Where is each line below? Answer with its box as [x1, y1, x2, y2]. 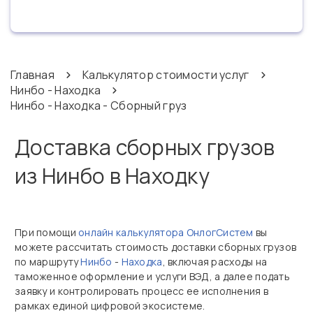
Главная [10, 67, 54, 82]
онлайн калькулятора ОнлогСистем [78, 226, 254, 239]
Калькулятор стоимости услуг [82, 67, 249, 82]
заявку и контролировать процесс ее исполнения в [15, 284, 269, 298]
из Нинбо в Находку [15, 161, 210, 190]
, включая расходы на [162, 255, 268, 268]
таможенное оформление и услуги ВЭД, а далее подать [15, 270, 290, 283]
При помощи [15, 226, 79, 239]
